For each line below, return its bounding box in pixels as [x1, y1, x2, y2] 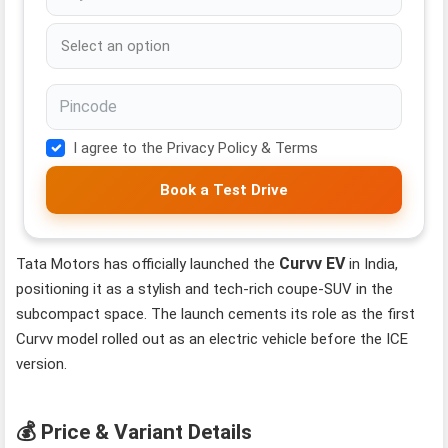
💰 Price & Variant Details [16, 420, 253, 445]
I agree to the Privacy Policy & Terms [72, 138, 318, 157]
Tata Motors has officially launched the [16, 254, 280, 273]
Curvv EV [279, 253, 346, 273]
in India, [345, 254, 399, 273]
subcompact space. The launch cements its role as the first [16, 304, 416, 323]
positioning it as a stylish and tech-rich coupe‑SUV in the [16, 279, 394, 298]
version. [16, 354, 68, 373]
